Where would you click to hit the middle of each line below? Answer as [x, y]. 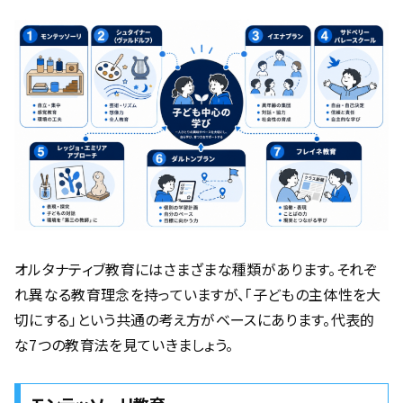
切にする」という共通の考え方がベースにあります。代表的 [195, 320]
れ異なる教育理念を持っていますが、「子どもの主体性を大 [198, 295]
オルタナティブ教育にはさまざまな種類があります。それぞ [196, 269]
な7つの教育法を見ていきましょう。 [124, 345]
